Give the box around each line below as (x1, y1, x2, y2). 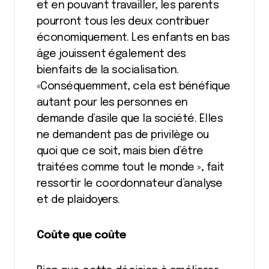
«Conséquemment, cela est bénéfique (37, 81, 231, 92)
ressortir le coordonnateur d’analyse (37, 178, 223, 189)
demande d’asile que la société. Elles (37, 113, 223, 124)
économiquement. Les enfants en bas (37, 32, 230, 43)
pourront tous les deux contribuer (37, 16, 210, 27)
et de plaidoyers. (37, 195, 120, 205)
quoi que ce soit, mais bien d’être (37, 146, 204, 157)
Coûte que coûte (37, 230, 126, 241)
